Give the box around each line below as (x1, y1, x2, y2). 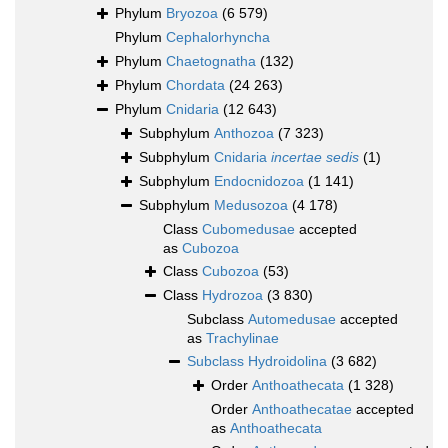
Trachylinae (206, 330, 279, 347)
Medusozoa (214, 197, 288, 214)
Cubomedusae (202, 221, 295, 238)
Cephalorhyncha (166, 29, 270, 46)
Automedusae (248, 311, 336, 328)
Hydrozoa (202, 287, 263, 304)
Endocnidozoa (214, 173, 304, 190)
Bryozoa (166, 5, 218, 22)
